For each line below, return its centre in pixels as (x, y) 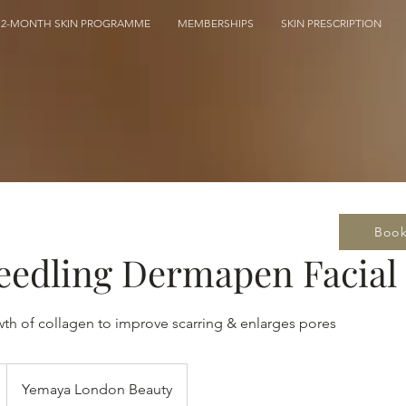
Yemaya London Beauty (97, 389)
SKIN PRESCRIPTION (331, 23)
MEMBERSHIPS (216, 23)
